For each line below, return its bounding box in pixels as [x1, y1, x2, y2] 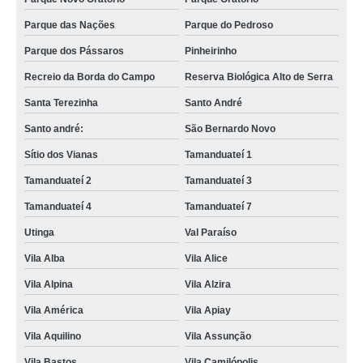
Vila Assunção [184, 331, 251, 342]
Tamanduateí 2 [24, 175, 92, 186]
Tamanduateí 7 [184, 201, 252, 212]
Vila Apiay [184, 305, 231, 316]
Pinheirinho [184, 45, 237, 57]
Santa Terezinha [24, 97, 98, 109]
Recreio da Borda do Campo [24, 71, 155, 83]
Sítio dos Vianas [24, 149, 98, 160]
